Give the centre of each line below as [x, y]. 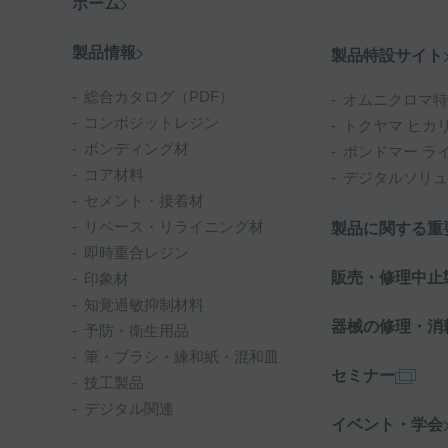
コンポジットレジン [151, 123]
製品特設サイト [386, 56]
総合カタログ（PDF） [159, 97]
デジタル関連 [129, 409]
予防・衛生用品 [136, 331]
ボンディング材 [136, 149]
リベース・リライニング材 [174, 227]
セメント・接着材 [144, 201]
